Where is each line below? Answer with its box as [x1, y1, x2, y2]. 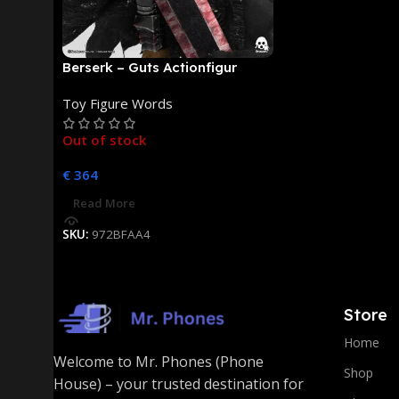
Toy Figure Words [62, 94, 173, 112]
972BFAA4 [92, 225, 151, 242]
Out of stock [62, 130, 146, 149]
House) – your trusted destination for [53, 373, 304, 394]
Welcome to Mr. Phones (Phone [53, 351, 264, 371]
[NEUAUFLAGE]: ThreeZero [62, 77, 240, 94]
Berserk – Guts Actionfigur [62, 58, 237, 76]
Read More [73, 194, 135, 211]
